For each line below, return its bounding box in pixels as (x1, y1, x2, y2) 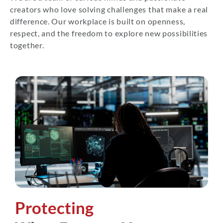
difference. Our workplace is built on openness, (10, 16, 185, 26)
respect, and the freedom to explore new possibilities (10, 28, 208, 38)
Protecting (15, 198, 94, 218)
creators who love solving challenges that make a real (10, 4, 209, 14)
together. (10, 40, 44, 50)
